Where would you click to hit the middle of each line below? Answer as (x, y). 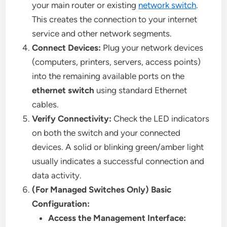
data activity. (57, 176)
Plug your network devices (152, 48)
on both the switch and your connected (106, 133)
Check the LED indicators (161, 119)
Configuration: (61, 204)
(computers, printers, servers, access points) (117, 62)
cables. (46, 105)
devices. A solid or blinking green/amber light (118, 147)
